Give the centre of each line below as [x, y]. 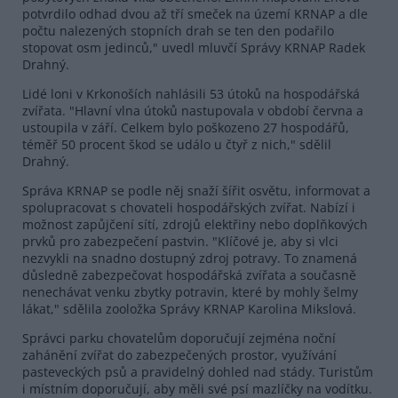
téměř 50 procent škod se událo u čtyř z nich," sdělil [177, 144]
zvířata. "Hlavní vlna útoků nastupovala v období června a [193, 110]
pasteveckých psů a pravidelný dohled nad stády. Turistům [198, 371]
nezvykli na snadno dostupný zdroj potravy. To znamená [190, 258]
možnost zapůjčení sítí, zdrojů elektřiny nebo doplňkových [195, 224]
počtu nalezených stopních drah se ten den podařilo [178, 30]
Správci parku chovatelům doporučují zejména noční [179, 338]
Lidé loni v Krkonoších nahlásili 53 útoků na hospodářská [191, 93]
